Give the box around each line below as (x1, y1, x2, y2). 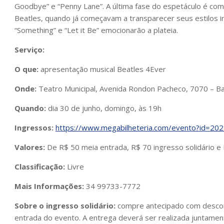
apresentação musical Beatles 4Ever (38, 64, 166, 74)
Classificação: (14, 161, 65, 171)
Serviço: (14, 44, 44, 54)
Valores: (14, 142, 45, 152)
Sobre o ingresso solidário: (14, 200, 115, 210)
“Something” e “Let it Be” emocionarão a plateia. (14, 25, 178, 35)
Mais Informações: (14, 181, 84, 191)
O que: (14, 64, 38, 74)
